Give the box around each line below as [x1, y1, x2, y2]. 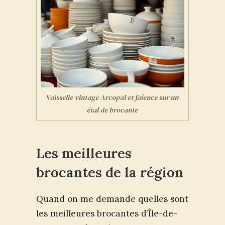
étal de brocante [87, 105, 138, 116]
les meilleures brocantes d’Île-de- [36, 207, 177, 219]
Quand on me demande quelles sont [36, 193, 188, 204]
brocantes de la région [36, 163, 183, 181]
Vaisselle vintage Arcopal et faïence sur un [46, 92, 179, 103]
